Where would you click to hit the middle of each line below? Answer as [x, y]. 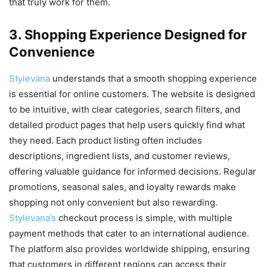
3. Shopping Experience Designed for [128, 35]
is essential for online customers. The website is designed [132, 94]
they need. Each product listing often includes [105, 141]
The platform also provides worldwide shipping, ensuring [129, 249]
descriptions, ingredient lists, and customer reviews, [119, 156]
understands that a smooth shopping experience [155, 79]
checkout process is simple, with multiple [145, 218]
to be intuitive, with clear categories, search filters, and [125, 110]
